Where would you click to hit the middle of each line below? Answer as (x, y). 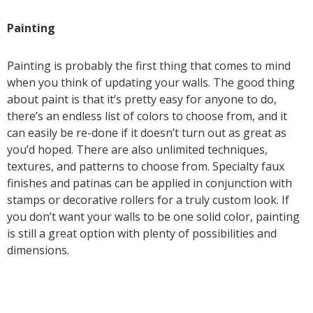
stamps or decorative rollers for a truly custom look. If (148, 200)
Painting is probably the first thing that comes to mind (149, 66)
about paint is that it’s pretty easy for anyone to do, (142, 100)
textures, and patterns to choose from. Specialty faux (146, 167)
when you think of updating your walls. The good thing (151, 83)
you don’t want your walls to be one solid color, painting (153, 217)
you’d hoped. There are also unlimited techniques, (137, 150)
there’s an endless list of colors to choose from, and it (147, 116)
